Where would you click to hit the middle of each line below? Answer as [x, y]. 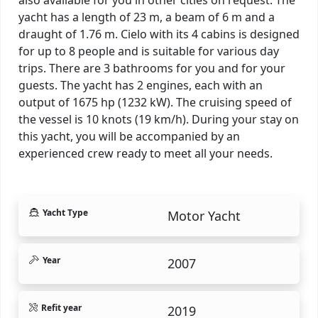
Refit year [61, 307]
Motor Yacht [204, 215]
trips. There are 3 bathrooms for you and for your [152, 68]
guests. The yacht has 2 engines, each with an [141, 85]
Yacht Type [65, 212]
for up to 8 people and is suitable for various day [149, 51]
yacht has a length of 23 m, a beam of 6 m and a [147, 17]
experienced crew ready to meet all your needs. [146, 153]
